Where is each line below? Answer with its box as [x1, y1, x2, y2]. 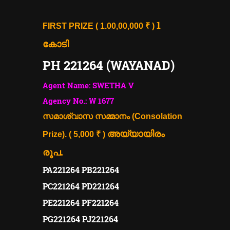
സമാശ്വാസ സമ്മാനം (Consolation [43, 111, 182, 121]
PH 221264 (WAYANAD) [43, 56, 175, 73]
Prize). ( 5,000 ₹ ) [43, 129, 107, 139]
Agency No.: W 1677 [43, 95, 116, 106]
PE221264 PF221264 [43, 197, 121, 208]
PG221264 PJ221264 [43, 213, 120, 224]
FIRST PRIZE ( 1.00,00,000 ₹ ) [43, 21, 157, 30]
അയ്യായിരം [107, 128, 165, 139]
